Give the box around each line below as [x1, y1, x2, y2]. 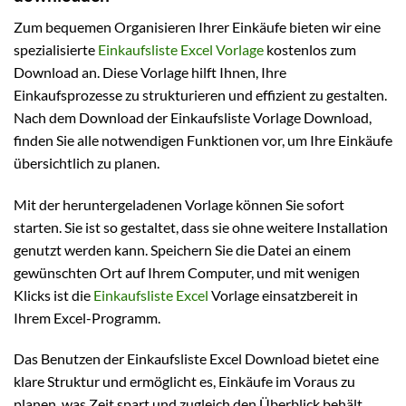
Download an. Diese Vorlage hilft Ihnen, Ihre [14, 63, 286, 81]
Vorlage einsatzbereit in [208, 285, 358, 304]
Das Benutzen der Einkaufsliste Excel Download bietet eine [14, 350, 379, 368]
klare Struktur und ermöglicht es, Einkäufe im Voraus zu [14, 372, 355, 391]
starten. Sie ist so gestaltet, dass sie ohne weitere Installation [14, 217, 388, 236]
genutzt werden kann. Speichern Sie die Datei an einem [14, 240, 351, 258]
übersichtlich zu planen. [14, 153, 159, 171]
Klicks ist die [14, 285, 93, 304]
